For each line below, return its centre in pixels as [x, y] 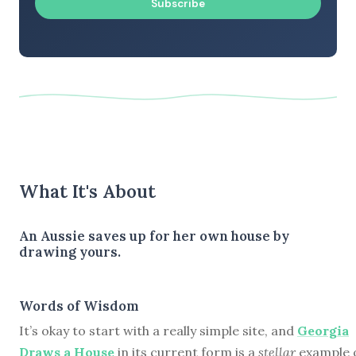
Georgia [323, 330]
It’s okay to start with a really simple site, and [158, 330]
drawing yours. [70, 252]
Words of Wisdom [79, 306]
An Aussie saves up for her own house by [154, 236]
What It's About [87, 191]
